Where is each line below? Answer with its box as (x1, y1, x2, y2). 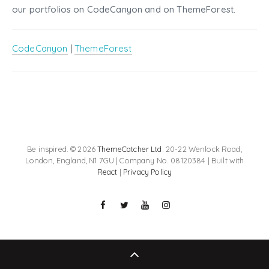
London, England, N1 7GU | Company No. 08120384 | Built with (25, 155, 244, 165)
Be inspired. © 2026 (27, 144, 98, 154)
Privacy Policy (123, 166, 172, 177)
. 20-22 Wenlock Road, (162, 144, 242, 154)
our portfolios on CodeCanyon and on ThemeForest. (12, 3, 236, 15)
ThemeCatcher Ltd (97, 144, 162, 154)
